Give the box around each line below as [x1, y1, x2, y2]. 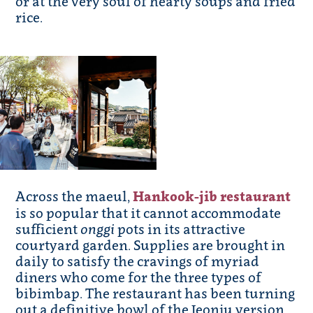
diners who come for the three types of [15, 268, 262, 286]
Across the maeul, [15, 187, 133, 205]
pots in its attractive [115, 220, 246, 238]
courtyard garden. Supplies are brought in [15, 236, 286, 254]
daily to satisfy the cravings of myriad [15, 252, 260, 270]
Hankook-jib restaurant [133, 187, 291, 206]
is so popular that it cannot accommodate [15, 204, 282, 222]
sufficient [15, 220, 81, 238]
